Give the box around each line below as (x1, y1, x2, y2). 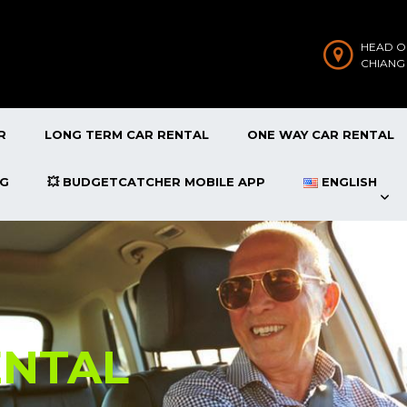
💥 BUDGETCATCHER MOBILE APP (47, 174, 265, 189)
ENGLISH (321, 174, 377, 189)
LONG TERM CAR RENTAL (45, 127, 209, 142)
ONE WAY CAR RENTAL (247, 127, 394, 142)
